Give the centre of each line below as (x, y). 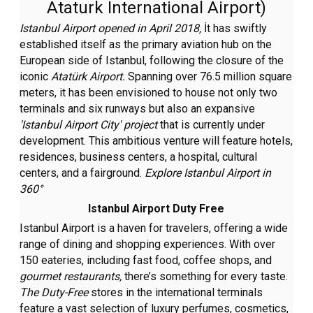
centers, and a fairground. (82, 173)
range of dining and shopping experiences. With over (148, 245)
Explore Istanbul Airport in (208, 173)
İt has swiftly (234, 29)
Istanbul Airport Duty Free (156, 209)
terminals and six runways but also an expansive (138, 109)
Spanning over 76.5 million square (210, 77)
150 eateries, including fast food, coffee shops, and (146, 261)
